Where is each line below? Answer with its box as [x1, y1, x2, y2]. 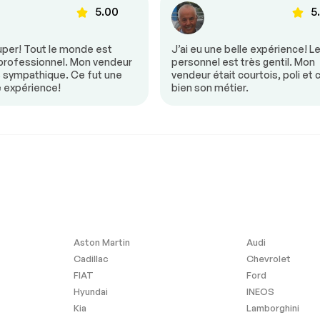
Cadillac [74, 252, 109, 264]
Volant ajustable [104, 10, 181, 23]
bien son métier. [171, 81, 249, 94]
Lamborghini [246, 301, 299, 314]
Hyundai [74, 285, 109, 297]
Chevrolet [246, 252, 291, 264]
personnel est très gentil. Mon [171, 55, 315, 68]
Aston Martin [74, 236, 131, 248]
